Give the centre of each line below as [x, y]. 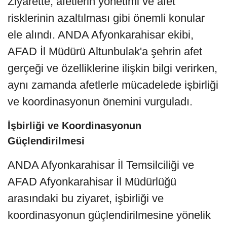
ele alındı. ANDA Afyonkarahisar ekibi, [101, 35]
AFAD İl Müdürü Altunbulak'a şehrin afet [105, 52]
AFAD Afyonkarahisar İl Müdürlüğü [92, 182]
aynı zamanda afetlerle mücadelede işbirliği [113, 85]
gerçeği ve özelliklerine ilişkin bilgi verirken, [112, 68]
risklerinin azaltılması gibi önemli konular [106, 18]
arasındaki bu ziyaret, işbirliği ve [86, 199]
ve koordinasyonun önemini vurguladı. [100, 102]
